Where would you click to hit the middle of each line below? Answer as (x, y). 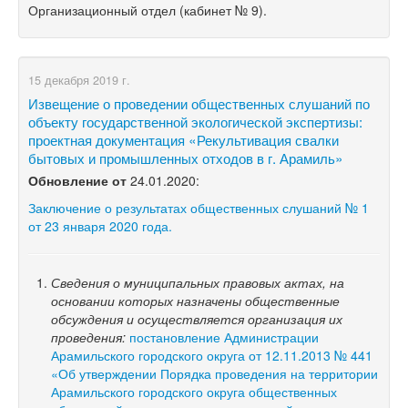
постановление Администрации (224, 337)
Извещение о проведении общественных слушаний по (199, 102)
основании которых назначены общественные (195, 300)
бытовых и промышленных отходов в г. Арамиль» (186, 157)
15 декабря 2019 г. (79, 80)
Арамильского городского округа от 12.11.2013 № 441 (212, 355)
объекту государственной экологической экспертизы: (195, 121)
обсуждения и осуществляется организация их (197, 318)
